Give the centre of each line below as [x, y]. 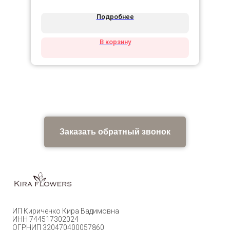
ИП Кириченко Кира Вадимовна [66, 211]
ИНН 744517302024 [45, 219]
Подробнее [115, 17]
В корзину [115, 42]
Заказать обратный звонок [115, 132]
